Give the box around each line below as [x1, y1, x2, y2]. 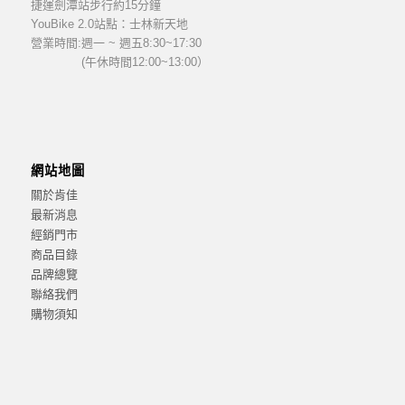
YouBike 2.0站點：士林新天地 [30, 16, 188, 31]
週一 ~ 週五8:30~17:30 [80, 35, 202, 50]
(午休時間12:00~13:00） [80, 54, 209, 69]
